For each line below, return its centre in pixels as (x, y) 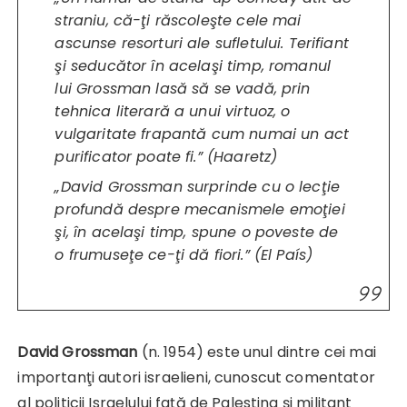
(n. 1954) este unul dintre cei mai (257, 352)
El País (283, 254)
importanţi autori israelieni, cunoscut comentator (196, 377)
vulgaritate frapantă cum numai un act (202, 134)
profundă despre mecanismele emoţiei (200, 209)
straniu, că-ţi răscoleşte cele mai (178, 20)
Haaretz (243, 156)
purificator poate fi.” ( (134, 156)
